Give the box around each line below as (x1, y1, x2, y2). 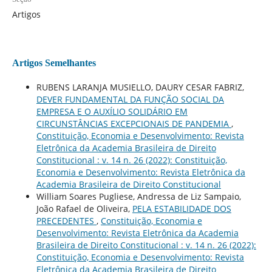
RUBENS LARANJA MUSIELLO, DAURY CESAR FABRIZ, (36, 81, 244, 93)
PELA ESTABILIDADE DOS (132, 202, 231, 214)
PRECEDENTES (36, 214, 97, 226)
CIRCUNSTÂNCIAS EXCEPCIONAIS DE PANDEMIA (36, 117, 231, 129)
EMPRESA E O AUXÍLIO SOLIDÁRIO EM (36, 105, 188, 117)
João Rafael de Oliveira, (36, 202, 132, 214)
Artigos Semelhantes (12, 57, 96, 68)
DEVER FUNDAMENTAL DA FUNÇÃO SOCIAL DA (36, 93, 224, 105)
